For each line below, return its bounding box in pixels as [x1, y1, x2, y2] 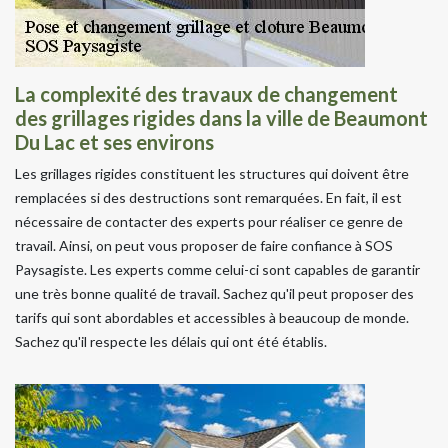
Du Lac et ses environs [15, 129, 214, 154]
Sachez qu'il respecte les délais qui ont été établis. [15, 332, 327, 350]
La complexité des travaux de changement [15, 81, 398, 106]
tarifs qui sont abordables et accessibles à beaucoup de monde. [15, 308, 409, 326]
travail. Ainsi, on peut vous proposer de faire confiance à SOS [15, 236, 393, 254]
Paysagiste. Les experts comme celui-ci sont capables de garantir [15, 260, 420, 278]
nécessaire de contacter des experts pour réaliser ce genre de [15, 212, 403, 230]
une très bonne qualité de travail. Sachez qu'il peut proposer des [15, 284, 414, 302]
